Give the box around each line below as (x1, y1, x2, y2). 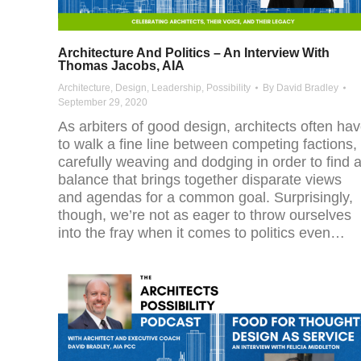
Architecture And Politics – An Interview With (58, 46, 330, 60)
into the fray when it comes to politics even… (58, 225, 345, 242)
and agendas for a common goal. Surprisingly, (58, 189, 353, 206)
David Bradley (276, 82, 338, 94)
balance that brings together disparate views (58, 172, 342, 189)
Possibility (206, 82, 251, 94)
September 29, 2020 (58, 97, 147, 109)
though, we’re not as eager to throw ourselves (58, 207, 351, 224)
